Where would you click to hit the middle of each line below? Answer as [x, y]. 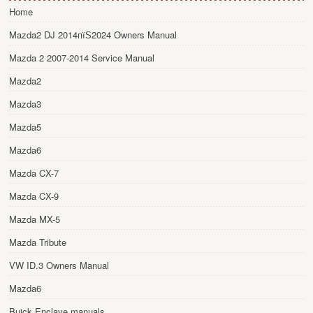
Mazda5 [25, 126]
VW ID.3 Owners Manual [59, 265]
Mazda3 [25, 103]
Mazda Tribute [38, 242]
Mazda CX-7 [34, 173]
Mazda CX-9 [34, 196]
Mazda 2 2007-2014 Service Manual [82, 57]
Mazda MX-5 [35, 219]
